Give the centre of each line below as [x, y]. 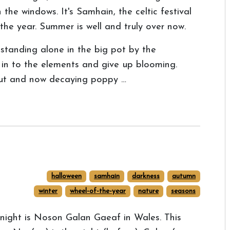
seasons [184, 191]
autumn [184, 176]
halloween [67, 176]
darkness [146, 176]
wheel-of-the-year [98, 191]
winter [48, 191]
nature [149, 191]
